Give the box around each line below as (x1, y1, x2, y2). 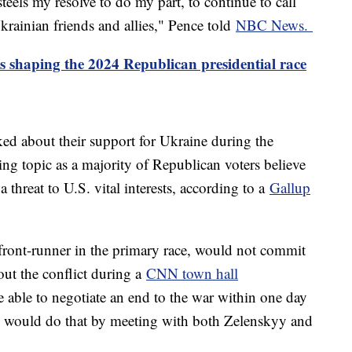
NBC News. (236, 15, 313, 35)
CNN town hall (146, 263, 238, 284)
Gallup (269, 178, 310, 198)
